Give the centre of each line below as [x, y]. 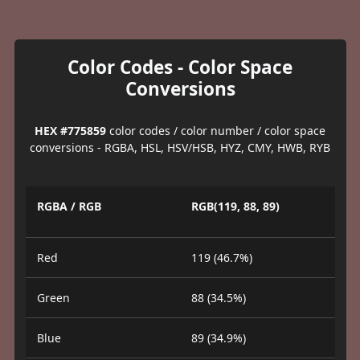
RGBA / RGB [69, 206]
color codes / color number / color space [216, 130]
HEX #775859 [70, 130]
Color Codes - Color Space [180, 67]
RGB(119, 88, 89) [235, 206]
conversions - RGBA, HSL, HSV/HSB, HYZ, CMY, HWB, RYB [180, 147]
